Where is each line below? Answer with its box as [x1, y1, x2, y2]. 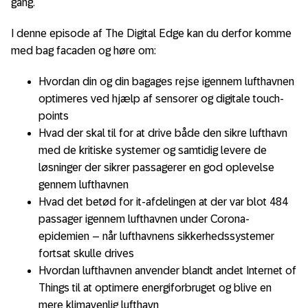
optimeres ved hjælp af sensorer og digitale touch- [38, 92, 284, 104]
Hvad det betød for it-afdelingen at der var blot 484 [38, 195, 288, 208]
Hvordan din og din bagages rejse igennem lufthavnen [38, 75, 294, 87]
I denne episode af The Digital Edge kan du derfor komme [11, 27, 291, 39]
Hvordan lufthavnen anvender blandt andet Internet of [38, 264, 296, 276]
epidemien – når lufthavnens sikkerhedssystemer [38, 230, 274, 242]
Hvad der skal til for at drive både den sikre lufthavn [38, 126, 287, 139]
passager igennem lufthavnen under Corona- [38, 212, 250, 225]
